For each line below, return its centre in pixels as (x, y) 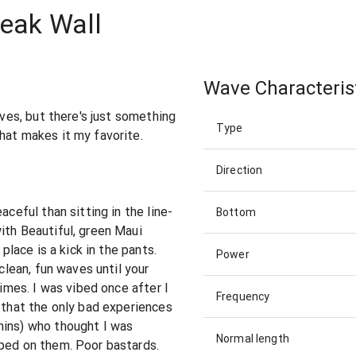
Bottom (236, 213)
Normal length (253, 339)
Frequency (243, 297)
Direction (240, 170)
